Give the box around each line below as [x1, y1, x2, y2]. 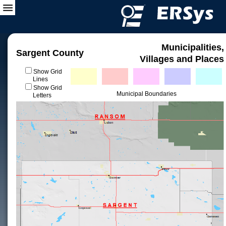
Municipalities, [161, 42, 224, 52]
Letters [32, 92, 51, 99]
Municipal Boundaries [116, 90, 177, 97]
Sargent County [16, 48, 84, 58]
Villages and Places [140, 54, 224, 64]
